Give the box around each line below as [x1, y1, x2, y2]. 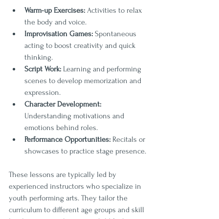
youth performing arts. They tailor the [9, 193, 130, 202]
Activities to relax [85, 5, 144, 15]
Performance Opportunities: [24, 134, 110, 144]
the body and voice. [24, 17, 87, 26]
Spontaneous [93, 29, 138, 38]
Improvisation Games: [24, 29, 93, 38]
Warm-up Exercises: [24, 5, 85, 15]
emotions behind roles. [24, 123, 98, 132]
